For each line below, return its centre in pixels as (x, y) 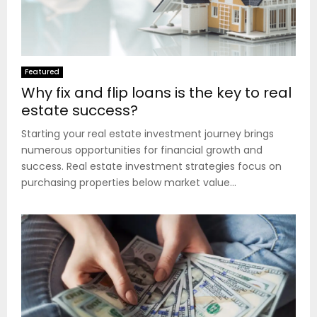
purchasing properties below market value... (129, 183)
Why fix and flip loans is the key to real (156, 93)
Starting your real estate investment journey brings (148, 134)
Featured (42, 72)
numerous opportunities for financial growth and (142, 150)
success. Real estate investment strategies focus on (151, 167)
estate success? (80, 111)
